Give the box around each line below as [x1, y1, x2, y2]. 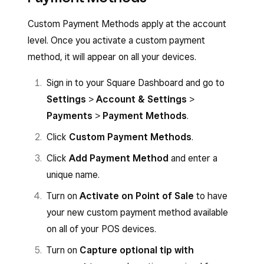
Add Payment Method [69, 153, 169, 164]
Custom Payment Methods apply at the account [28, 18, 226, 29]
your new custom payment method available [47, 207, 228, 218]
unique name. [47, 169, 100, 180]
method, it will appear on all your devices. [28, 51, 196, 62]
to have [194, 190, 227, 202]
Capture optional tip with [80, 245, 194, 256]
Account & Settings [96, 94, 187, 105]
